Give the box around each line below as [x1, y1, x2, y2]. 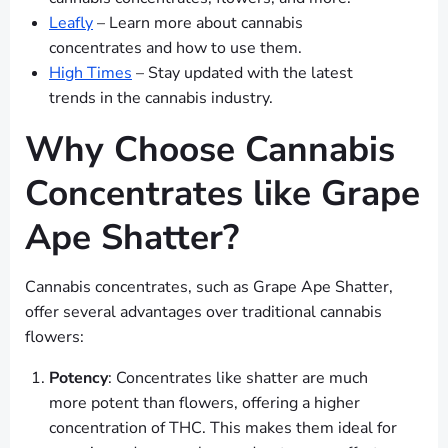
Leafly [49, 12, 93, 35]
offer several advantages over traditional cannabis [25, 301, 382, 324]
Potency [49, 367, 108, 390]
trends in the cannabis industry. [49, 87, 273, 110]
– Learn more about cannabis [93, 12, 303, 35]
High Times [49, 62, 132, 85]
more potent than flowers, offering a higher [49, 392, 360, 415]
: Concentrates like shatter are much [108, 367, 368, 390]
